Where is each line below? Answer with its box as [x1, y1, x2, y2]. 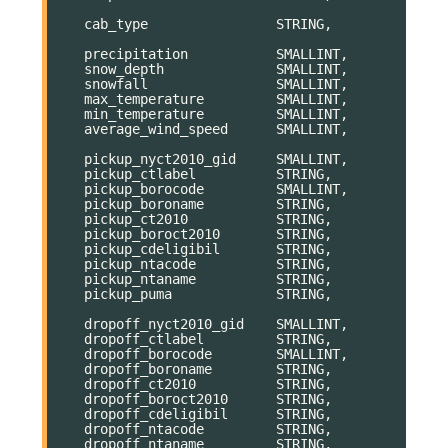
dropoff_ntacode [84, 420, 204, 437]
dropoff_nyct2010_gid [84, 315, 244, 332]
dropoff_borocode [84, 345, 212, 362]
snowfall [84, 75, 148, 92]
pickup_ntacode [84, 255, 196, 272]
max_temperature [84, 90, 204, 107]
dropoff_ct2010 [84, 375, 196, 392]
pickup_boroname [84, 195, 204, 212]
